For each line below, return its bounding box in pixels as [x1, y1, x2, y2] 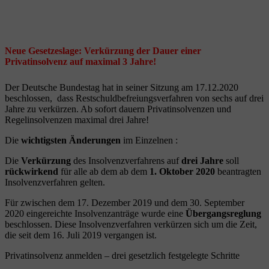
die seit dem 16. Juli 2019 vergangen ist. [5, 229, 157, 240]
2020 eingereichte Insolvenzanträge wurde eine [5, 208, 186, 219]
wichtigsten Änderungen [19, 134, 121, 145]
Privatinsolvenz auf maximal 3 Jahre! [5, 56, 156, 67]
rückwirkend [5, 166, 61, 177]
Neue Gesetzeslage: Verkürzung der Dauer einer [5, 45, 201, 56]
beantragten [215, 166, 261, 177]
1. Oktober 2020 [147, 166, 215, 177]
